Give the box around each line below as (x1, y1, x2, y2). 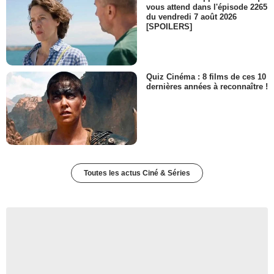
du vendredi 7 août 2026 (146, 12, 237, 21)
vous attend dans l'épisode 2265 (146, 2, 267, 12)
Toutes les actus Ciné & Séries (84, 169, 190, 178)
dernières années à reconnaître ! (146, 82, 268, 92)
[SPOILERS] (146, 21, 192, 31)
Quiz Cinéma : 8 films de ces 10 (146, 72, 266, 82)
